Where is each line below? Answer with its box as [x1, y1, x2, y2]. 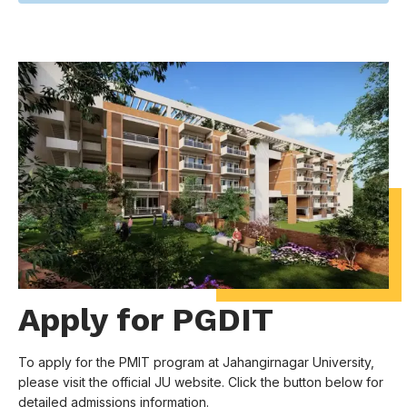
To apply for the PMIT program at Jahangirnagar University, [18, 354, 374, 370]
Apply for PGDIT [18, 301, 273, 339]
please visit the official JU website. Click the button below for [18, 374, 383, 390]
